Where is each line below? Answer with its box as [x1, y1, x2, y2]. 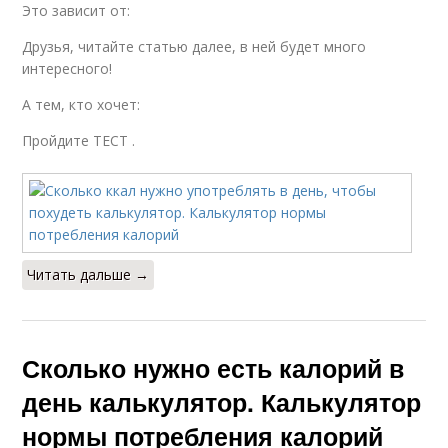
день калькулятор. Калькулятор [22, 384, 422, 420]
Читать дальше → [27, 265, 150, 284]
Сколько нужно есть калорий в [22, 350, 405, 386]
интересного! [22, 59, 113, 78]
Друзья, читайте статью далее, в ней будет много [22, 37, 367, 56]
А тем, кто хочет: [22, 95, 141, 114]
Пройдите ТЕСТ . [22, 131, 136, 150]
